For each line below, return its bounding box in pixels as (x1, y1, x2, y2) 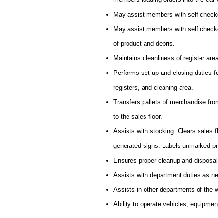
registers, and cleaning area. (113, 84, 193, 91)
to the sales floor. (113, 113, 162, 120)
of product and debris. (113, 40, 175, 47)
